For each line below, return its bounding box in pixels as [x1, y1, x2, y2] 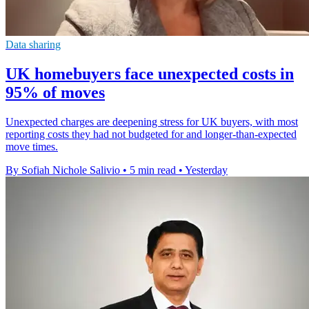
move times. [6, 140, 58, 152]
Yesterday [185, 163, 228, 176]
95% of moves [6, 83, 105, 101]
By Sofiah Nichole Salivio [6, 163, 120, 176]
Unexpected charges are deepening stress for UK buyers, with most [6, 115, 298, 128]
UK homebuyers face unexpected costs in [6, 64, 294, 83]
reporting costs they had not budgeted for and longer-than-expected [6, 128, 297, 140]
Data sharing [6, 38, 61, 50]
